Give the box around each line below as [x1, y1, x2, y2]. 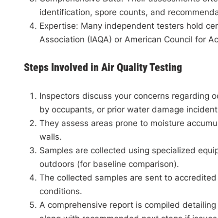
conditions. [39, 186, 82, 196]
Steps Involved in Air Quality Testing [23, 61, 182, 73]
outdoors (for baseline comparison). [39, 159, 179, 169]
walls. [39, 132, 62, 142]
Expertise [39, 21, 76, 31]
